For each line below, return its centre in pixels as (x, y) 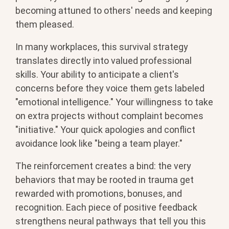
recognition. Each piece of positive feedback (106, 207)
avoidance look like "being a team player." (99, 143)
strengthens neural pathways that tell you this (111, 221)
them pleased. (45, 24)
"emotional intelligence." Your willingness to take (114, 102)
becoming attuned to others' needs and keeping (114, 10)
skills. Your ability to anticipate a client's (97, 74)
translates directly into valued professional (104, 60)
